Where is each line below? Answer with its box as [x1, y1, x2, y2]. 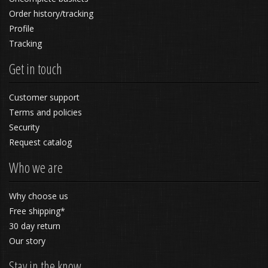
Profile [9, 23, 34, 34]
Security [9, 121, 39, 133]
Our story [9, 235, 45, 246]
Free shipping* [9, 205, 65, 217]
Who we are [9, 158, 63, 177]
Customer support [9, 92, 80, 103]
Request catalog [9, 136, 72, 148]
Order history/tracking [9, 8, 93, 19]
